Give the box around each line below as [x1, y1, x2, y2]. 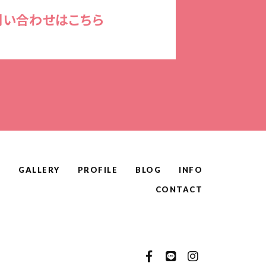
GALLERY [18, 165, 60, 175]
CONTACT [155, 185, 202, 195]
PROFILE [77, 165, 118, 175]
